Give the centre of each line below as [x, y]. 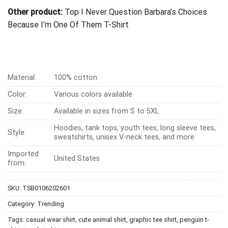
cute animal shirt [102, 219]
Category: [22, 204]
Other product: [36, 12]
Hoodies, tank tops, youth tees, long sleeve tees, [135, 128]
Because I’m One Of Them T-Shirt [68, 24]
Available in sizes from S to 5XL [107, 111]
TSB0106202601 [46, 188]
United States [77, 158]
